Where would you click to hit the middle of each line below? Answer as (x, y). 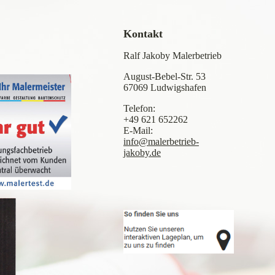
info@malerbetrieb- (161, 141)
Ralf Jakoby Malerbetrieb (172, 56)
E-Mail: (138, 130)
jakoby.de (142, 153)
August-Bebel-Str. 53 (165, 76)
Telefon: (139, 108)
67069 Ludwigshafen (165, 87)
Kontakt (143, 34)
